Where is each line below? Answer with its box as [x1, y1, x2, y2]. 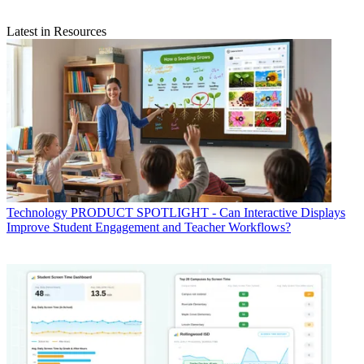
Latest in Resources [6, 24, 106, 38]
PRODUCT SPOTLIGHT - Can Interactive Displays [71, 205, 345, 219]
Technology [6, 205, 67, 219]
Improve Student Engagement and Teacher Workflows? [6, 219, 291, 234]
